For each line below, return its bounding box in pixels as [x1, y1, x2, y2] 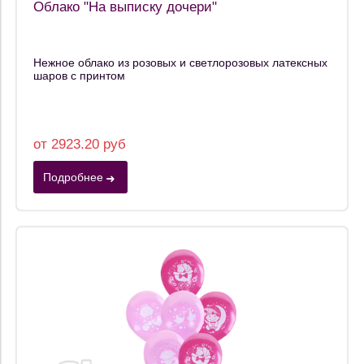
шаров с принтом [33, 69, 125, 83]
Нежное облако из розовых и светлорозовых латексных [33, 56, 327, 70]
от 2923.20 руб [33, 136, 126, 152]
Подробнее [43, 170, 103, 184]
